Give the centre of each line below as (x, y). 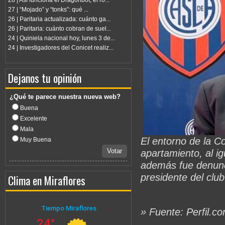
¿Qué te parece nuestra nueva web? (65, 97)
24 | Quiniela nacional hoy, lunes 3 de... (62, 38)
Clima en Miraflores (47, 181)
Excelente (33, 119)
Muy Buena (35, 140)
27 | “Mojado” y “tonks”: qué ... (48, 10)
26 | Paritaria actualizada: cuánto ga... (59, 19)
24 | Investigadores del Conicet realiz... (61, 48)
